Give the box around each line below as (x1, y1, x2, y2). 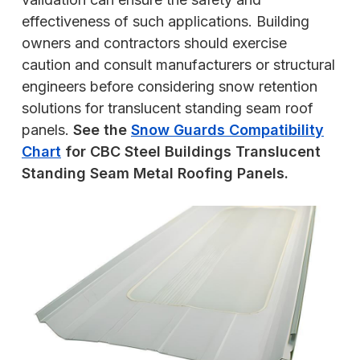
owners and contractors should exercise (22, 35, 287, 52)
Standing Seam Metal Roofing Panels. (22, 165, 288, 182)
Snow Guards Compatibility (131, 121, 324, 139)
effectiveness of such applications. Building (22, 13, 309, 31)
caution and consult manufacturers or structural (22, 56, 335, 74)
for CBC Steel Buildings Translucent (61, 143, 321, 161)
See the (73, 121, 131, 139)
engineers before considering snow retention (22, 78, 317, 96)
